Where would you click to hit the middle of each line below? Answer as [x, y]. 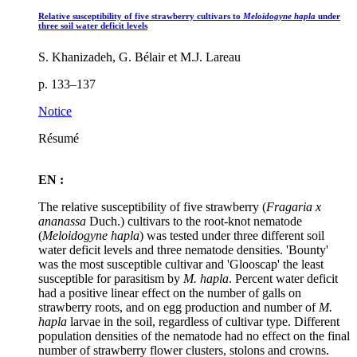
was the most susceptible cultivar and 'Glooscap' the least [181, 264]
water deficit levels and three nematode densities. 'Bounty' [183, 249]
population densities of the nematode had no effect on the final [194, 335]
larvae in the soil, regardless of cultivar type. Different [203, 321]
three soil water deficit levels [93, 25]
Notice [55, 111]
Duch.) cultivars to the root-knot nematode [196, 221]
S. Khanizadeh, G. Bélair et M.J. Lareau [139, 57]
